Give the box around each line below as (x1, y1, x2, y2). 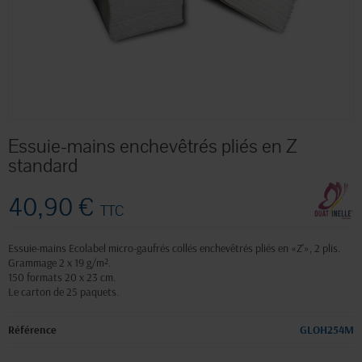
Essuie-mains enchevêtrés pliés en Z (8, 133, 297, 160)
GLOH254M (300, 322, 354, 338)
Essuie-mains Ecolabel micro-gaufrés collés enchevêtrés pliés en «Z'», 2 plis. (8, 241, 340, 256)
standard (8, 153, 78, 179)
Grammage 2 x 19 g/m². (8, 255, 111, 271)
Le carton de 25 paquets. (8, 284, 119, 300)
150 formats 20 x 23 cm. (8, 270, 116, 285)
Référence (8, 322, 57, 338)
